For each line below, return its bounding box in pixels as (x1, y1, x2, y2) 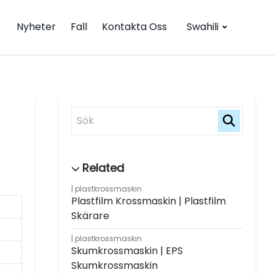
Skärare (71, 208, 109, 223)
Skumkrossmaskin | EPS (71, 243, 183, 258)
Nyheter (17, 20, 56, 34)
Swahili (187, 20, 219, 34)
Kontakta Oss (102, 20, 167, 34)
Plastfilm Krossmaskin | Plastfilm (71, 193, 226, 208)
